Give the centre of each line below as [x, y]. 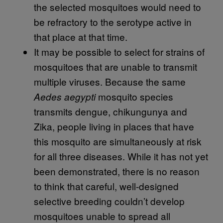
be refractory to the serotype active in [113, 21]
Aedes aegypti [65, 96]
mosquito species [134, 96]
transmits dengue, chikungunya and [111, 111]
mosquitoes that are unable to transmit [115, 66]
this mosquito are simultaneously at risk [118, 141]
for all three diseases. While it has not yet [121, 156]
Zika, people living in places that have [114, 126]
